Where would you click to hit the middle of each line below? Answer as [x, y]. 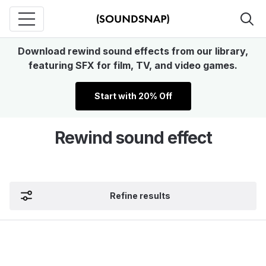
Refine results [140, 196]
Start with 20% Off [133, 96]
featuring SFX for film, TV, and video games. [133, 65]
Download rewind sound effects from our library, [133, 51]
